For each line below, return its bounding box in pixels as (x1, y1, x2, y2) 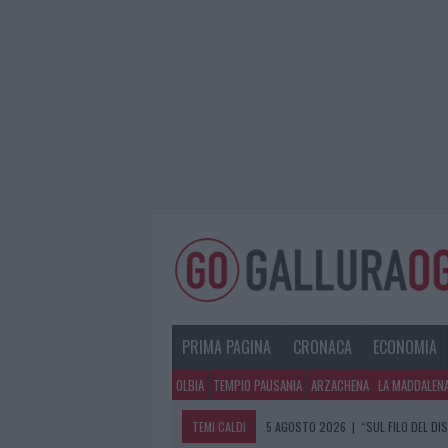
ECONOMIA (372, 335, 437, 360)
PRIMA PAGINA (182, 335, 272, 360)
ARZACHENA (311, 375, 369, 396)
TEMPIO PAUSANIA (213, 375, 302, 396)
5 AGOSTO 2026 (266, 418, 346, 436)
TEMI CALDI (192, 418, 246, 436)
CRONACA (292, 335, 352, 360)
